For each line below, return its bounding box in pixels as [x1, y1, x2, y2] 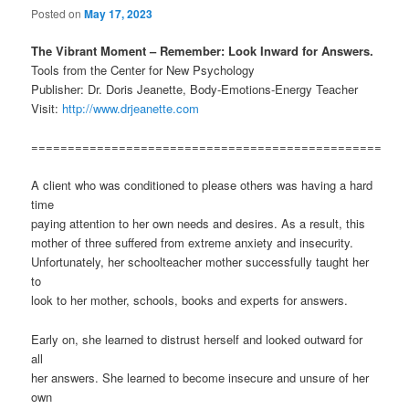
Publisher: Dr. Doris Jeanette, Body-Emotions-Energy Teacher [31, 80, 359, 99]
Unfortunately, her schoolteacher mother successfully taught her [31, 253, 370, 271]
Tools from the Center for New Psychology [31, 61, 256, 79]
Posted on [31, 5, 85, 21]
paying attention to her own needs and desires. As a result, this [31, 215, 366, 233]
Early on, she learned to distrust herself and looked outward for [31, 330, 363, 348]
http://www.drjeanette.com [62, 100, 200, 118]
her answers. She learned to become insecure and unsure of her [31, 368, 370, 386]
